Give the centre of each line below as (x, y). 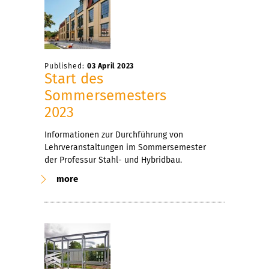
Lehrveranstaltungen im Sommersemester (125, 147)
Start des (74, 78)
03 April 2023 (110, 66)
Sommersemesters (106, 95)
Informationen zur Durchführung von (114, 134)
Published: (66, 66)
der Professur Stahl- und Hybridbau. (113, 160)
